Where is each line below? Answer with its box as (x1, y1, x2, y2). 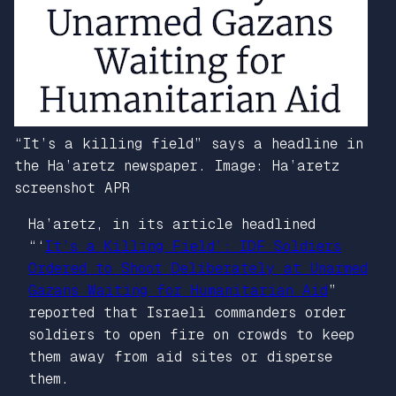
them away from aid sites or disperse (28, 347, 332, 365)
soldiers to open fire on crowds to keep (28, 325, 354, 343)
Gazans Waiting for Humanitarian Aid (28, 281, 328, 299)
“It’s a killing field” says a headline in (14, 134, 363, 152)
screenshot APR (14, 179, 130, 196)
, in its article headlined (95, 215, 316, 232)
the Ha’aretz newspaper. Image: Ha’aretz (14, 156, 339, 174)
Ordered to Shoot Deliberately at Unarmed (28, 259, 368, 277)
